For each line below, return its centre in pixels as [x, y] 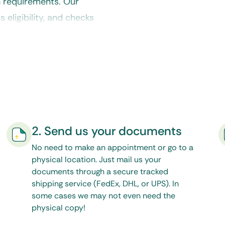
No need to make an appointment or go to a [113, 147]
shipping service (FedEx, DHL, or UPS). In [105, 184]
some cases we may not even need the [104, 196]
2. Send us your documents [107, 131]
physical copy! [59, 208]
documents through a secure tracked [100, 172]
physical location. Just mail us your [97, 159]
